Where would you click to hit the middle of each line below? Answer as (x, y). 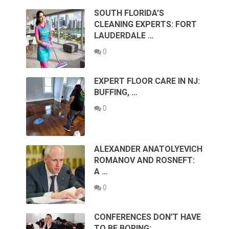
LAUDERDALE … (124, 36)
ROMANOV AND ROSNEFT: (145, 161)
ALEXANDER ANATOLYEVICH (148, 149)
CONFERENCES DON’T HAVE (148, 217)
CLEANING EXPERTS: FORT (146, 25)
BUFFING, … (116, 93)
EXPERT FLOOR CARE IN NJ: (147, 81)
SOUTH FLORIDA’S (129, 13)
